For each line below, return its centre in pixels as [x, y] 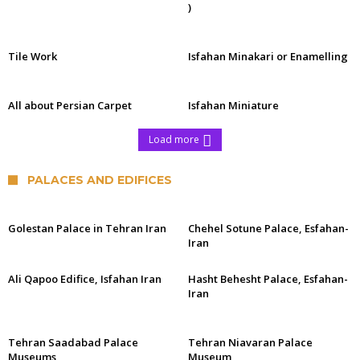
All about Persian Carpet [70, 105]
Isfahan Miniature [233, 105]
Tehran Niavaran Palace [250, 342]
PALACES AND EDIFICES [100, 180]
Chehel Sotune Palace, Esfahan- [268, 228]
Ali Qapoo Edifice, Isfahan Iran [85, 279]
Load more [174, 139]
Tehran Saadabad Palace [73, 342]
